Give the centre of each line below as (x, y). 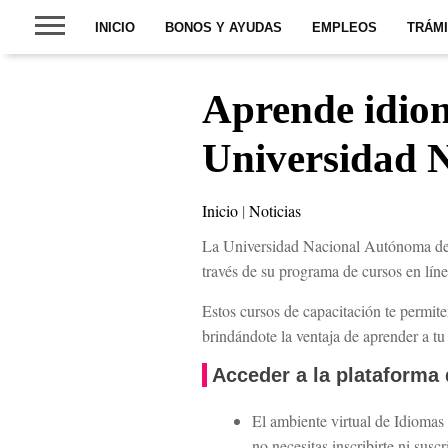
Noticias (275, 211)
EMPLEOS (344, 27)
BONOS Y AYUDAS (223, 27)
